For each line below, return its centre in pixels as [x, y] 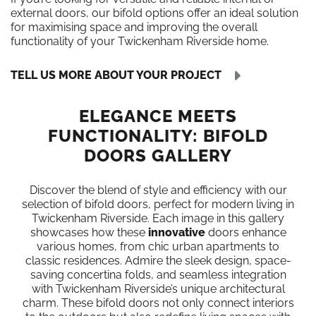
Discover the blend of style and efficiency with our [158, 190]
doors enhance [245, 232]
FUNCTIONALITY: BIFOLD [158, 136]
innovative [176, 232]
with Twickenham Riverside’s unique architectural [158, 289]
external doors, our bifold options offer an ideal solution [154, 13]
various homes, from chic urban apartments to [158, 247]
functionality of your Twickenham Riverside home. [140, 41]
